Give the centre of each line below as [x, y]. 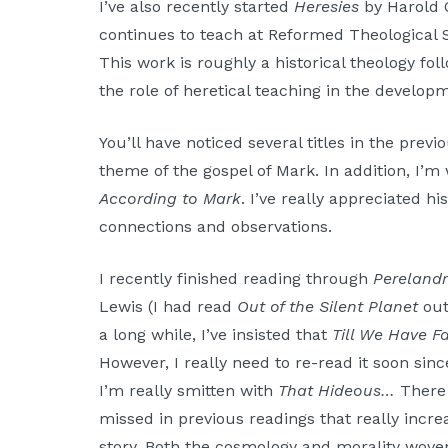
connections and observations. [216, 227]
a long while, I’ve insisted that [216, 335]
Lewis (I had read [168, 307]
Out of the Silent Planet [328, 307]
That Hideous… [337, 391]
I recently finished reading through [236, 279]
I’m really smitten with [189, 391]
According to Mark [170, 199]
